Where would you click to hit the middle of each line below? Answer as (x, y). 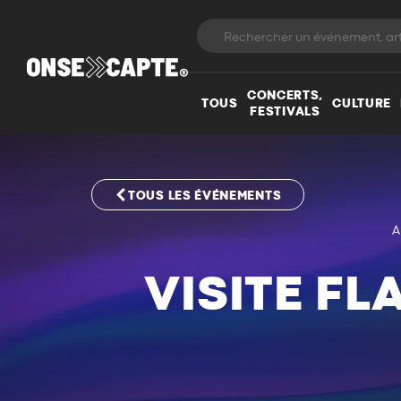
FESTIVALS (285, 111)
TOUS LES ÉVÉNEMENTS (205, 196)
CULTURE (362, 103)
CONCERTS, (285, 95)
